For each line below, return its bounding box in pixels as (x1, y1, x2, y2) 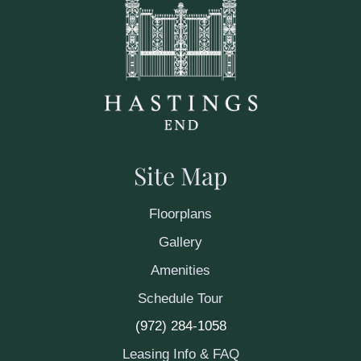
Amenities (151, 262, 210, 278)
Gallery (159, 234, 202, 250)
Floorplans (149, 205, 212, 222)
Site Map (134, 159, 227, 192)
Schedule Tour (138, 290, 223, 306)
